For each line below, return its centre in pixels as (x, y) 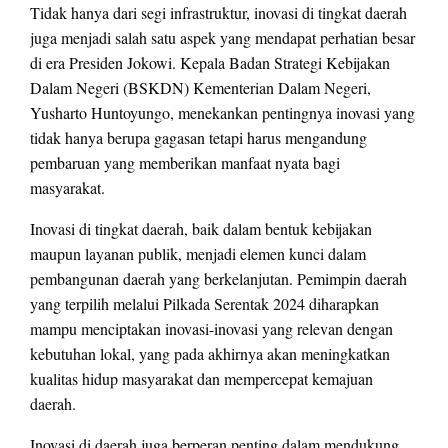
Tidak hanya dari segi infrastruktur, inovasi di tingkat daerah (218, 13)
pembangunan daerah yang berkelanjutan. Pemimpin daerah (218, 279)
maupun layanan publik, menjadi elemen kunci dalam (198, 254)
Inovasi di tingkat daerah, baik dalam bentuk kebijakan (201, 229)
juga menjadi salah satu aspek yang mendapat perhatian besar (222, 38)
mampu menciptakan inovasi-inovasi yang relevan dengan (211, 329)
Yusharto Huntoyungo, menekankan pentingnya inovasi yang (222, 113)
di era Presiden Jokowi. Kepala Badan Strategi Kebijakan (210, 63)
